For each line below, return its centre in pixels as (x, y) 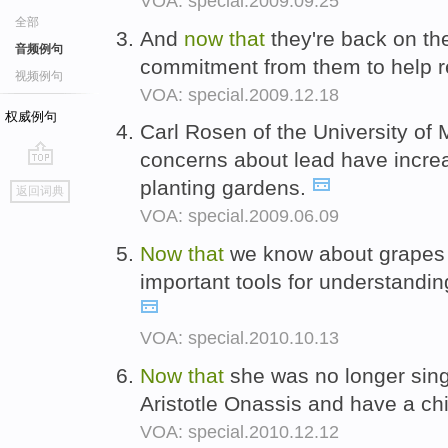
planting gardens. (226, 188)
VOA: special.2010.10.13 (239, 338)
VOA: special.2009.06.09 (239, 216)
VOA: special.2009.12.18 (239, 94)
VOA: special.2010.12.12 (239, 431)
